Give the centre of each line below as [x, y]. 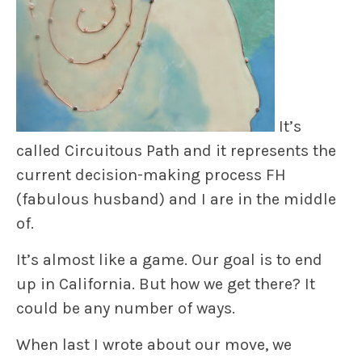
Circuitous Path [122, 151]
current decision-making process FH [151, 175]
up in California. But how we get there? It [166, 284]
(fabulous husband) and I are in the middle [176, 200]
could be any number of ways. [126, 309]
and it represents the [258, 151]
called [40, 151]
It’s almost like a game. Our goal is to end [169, 260]
